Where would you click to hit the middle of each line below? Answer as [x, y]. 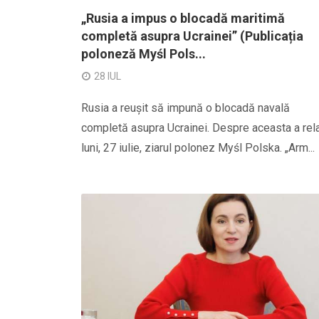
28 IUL [108, 76]
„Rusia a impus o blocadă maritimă [183, 18]
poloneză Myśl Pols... [143, 54]
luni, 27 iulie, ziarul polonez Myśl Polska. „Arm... [198, 148]
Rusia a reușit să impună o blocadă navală [185, 108]
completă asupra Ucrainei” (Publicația [192, 36]
